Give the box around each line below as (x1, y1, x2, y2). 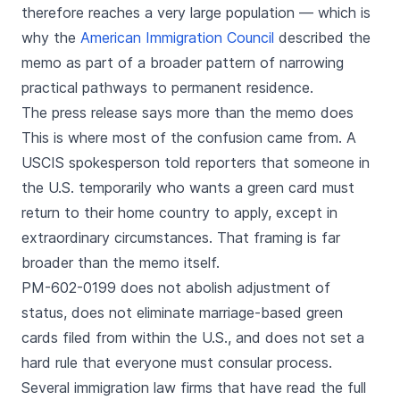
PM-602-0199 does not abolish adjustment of (21, 279, 330, 296)
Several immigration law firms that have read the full (21, 379, 366, 396)
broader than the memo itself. (21, 254, 220, 271)
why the (21, 29, 80, 46)
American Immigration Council (80, 29, 274, 46)
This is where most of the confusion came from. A (21, 129, 356, 146)
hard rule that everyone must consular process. (21, 354, 332, 371)
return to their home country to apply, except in (21, 204, 337, 221)
